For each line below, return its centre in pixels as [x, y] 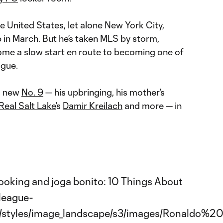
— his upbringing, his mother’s [104, 92]
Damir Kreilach [93, 106]
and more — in [152, 106]
